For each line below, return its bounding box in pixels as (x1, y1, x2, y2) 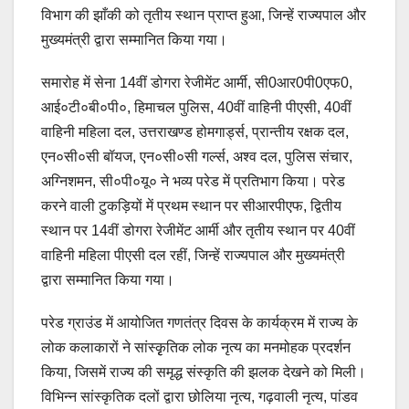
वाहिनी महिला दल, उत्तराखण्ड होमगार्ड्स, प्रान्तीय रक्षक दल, (41, 123, 349, 140)
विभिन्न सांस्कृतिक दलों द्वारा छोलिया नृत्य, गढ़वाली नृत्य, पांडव (41, 388, 358, 404)
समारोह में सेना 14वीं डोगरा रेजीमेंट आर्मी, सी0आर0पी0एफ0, (41, 74, 352, 90)
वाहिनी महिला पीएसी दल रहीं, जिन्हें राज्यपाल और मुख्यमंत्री (41, 246, 345, 263)
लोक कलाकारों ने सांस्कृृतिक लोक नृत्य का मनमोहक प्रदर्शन (41, 339, 351, 355)
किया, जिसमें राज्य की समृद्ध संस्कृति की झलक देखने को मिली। (41, 363, 366, 380)
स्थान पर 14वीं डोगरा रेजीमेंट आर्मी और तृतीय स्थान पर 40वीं (41, 222, 355, 238)
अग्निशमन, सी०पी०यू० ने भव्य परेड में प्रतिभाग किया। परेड (41, 173, 345, 189)
